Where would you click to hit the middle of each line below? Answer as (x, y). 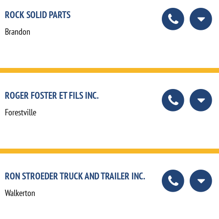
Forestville (21, 112)
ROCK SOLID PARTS (38, 14)
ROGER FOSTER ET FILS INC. (52, 95)
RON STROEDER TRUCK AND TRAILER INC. (75, 175)
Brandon (18, 31)
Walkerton (20, 193)
